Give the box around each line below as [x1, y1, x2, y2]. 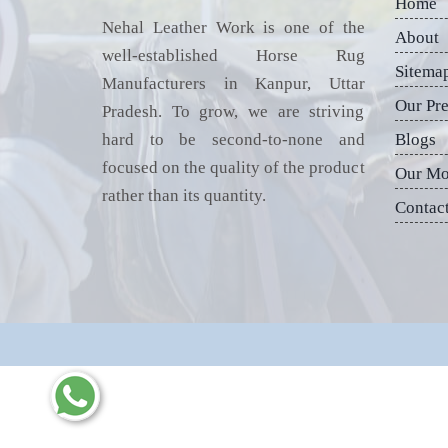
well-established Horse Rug [102, 45, 365, 65]
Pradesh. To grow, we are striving [102, 101, 365, 121]
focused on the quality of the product [102, 157, 365, 177]
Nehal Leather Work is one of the [102, 17, 365, 37]
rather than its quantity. [102, 185, 266, 205]
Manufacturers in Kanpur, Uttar [102, 73, 365, 93]
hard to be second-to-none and [102, 129, 365, 149]
